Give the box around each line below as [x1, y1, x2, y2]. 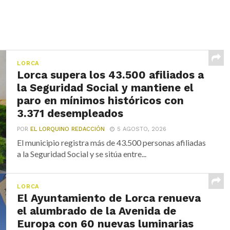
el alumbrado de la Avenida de [17, 204, 177, 217]
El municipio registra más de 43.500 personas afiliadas [17, 137, 206, 147]
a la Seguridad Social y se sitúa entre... [17, 148, 147, 159]
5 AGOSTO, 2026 [117, 125, 167, 132]
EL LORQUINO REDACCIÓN [30, 125, 105, 132]
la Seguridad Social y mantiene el [17, 81, 194, 94]
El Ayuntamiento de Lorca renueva [17, 191, 201, 204]
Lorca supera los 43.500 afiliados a [17, 68, 204, 81]
